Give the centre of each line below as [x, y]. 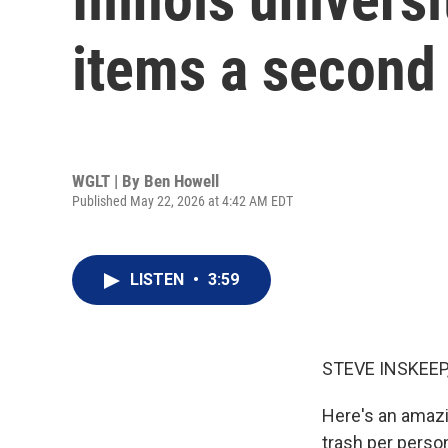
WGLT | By [108, 180]
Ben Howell [181, 180]
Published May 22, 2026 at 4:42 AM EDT [182, 200]
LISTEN [159, 279]
